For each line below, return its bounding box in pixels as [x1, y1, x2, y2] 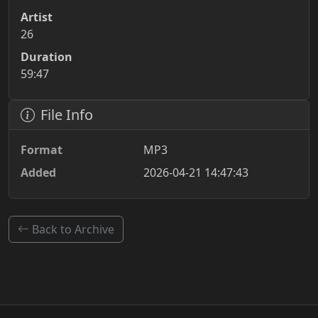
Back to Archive [32, 221, 114, 237]
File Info [40, 105, 93, 124]
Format [21, 142, 62, 158]
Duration [21, 49, 72, 65]
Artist [21, 9, 53, 25]
